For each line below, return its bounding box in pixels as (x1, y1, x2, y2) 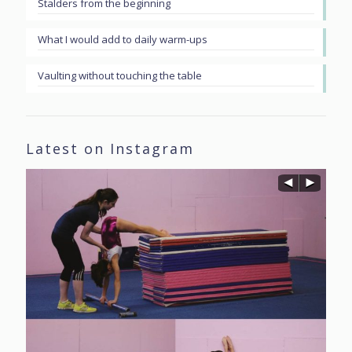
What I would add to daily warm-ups (38, 32, 207, 46)
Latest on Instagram (26, 139, 194, 158)
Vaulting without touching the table (38, 68, 202, 82)
